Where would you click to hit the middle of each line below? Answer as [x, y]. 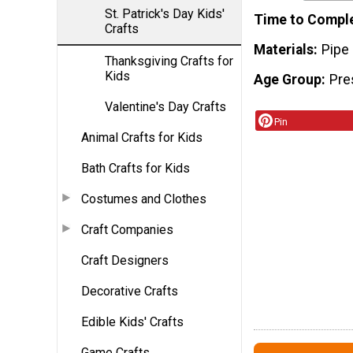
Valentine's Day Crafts [165, 106]
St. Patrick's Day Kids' [165, 13]
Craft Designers [125, 260]
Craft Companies [127, 229]
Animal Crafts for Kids [142, 137]
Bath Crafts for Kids [136, 168]
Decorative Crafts [130, 291]
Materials [284, 50]
